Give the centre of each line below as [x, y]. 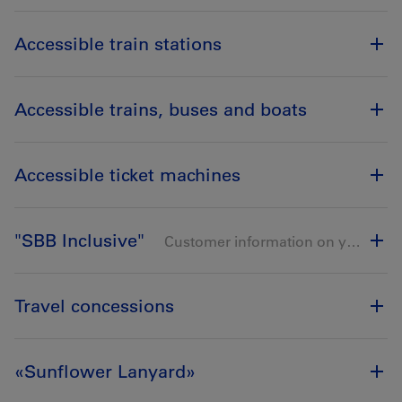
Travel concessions [94, 306]
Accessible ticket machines [127, 175]
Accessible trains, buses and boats [161, 109]
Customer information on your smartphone [255, 241]
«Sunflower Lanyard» [105, 371]
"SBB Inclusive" [82, 240]
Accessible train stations [118, 44]
